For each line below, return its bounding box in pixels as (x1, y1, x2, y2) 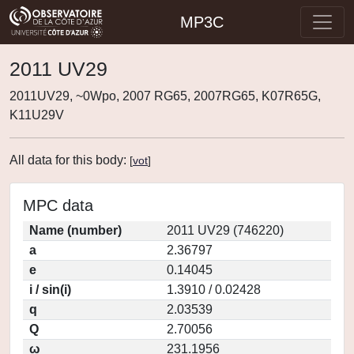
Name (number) (29, 224, 122, 237)
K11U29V (9, 108, 64, 122)
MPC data (23, 197, 93, 214)
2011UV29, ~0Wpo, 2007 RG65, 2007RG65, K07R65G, (9, 89, 321, 103)
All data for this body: (9, 153, 130, 167)
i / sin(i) (29, 283, 71, 296)
